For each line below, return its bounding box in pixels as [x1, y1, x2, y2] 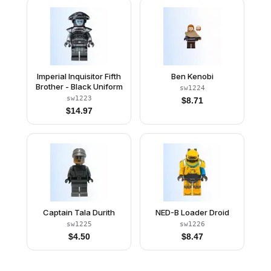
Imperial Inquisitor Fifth [37, 71, 121, 81]
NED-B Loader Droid [155, 207, 229, 217]
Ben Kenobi [171, 71, 214, 81]
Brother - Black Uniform [35, 82, 123, 91]
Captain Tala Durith [43, 207, 115, 217]
